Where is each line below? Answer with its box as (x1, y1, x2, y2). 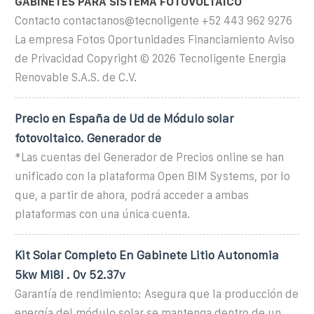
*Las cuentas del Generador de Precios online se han (15, 151, 284, 163)
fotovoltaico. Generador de (15, 131, 161, 144)
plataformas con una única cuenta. (15, 207, 190, 220)
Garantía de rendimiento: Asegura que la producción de (15, 287, 299, 300)
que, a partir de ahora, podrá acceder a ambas (15, 189, 249, 201)
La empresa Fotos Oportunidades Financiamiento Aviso (15, 33, 294, 46)
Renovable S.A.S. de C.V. (15, 71, 137, 83)
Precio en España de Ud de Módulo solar (15, 111, 234, 125)
